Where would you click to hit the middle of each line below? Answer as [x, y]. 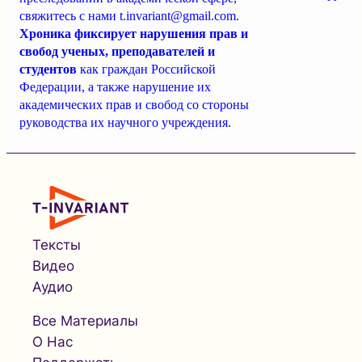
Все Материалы [85, 321]
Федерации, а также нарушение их [115, 87]
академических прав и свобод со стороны [134, 105]
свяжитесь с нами [69, 16]
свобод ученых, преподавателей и [117, 52]
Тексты [57, 245]
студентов [48, 69]
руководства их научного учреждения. [125, 123]
